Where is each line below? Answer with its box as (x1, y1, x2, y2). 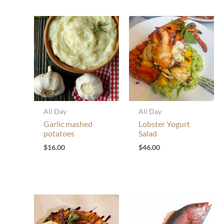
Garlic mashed (43, 119, 93, 129)
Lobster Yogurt (138, 119, 190, 129)
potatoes (43, 128, 75, 138)
